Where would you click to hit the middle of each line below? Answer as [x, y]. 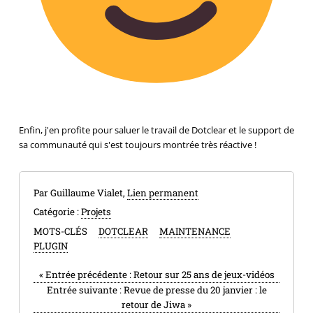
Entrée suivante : [85, 290]
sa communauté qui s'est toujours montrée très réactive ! [137, 144]
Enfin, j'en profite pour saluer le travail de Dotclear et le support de [156, 130]
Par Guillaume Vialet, [80, 192]
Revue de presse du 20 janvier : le [195, 290]
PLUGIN [50, 246]
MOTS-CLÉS [61, 231]
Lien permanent [162, 192]
